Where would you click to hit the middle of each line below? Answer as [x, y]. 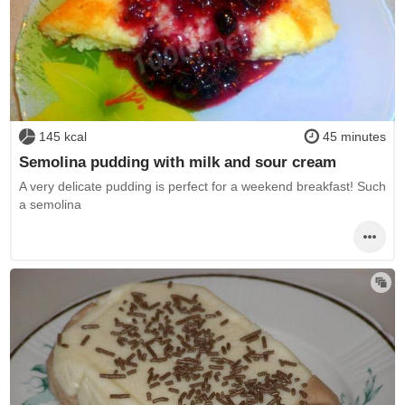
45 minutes [355, 137]
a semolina [50, 205]
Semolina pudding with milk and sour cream [177, 161]
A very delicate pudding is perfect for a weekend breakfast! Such [202, 187]
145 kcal [62, 137]
